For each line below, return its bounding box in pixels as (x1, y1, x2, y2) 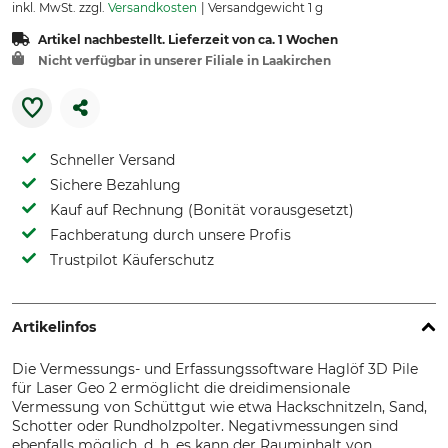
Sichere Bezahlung (50, 176, 181, 194)
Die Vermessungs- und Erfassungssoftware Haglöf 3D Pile (12, 360, 418, 378)
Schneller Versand (50, 151, 175, 169)
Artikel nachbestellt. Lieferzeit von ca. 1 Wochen (38, 32, 338, 47)
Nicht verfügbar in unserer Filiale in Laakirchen (38, 53, 331, 68)
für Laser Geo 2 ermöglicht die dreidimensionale (12, 379, 350, 397)
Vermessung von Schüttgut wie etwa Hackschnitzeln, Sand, (12, 398, 427, 416)
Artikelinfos (12, 318, 96, 336)
